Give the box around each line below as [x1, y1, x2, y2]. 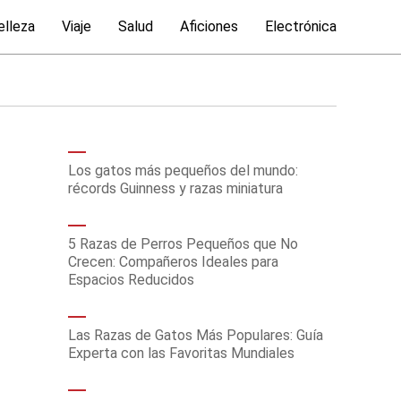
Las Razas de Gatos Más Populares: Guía [68, 327, 323, 344]
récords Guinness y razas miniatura [68, 180, 283, 197]
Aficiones [180, 18, 238, 35]
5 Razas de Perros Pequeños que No [68, 235, 298, 252]
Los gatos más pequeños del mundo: [68, 162, 298, 179]
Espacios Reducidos [68, 271, 194, 288]
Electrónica [265, 18, 337, 35]
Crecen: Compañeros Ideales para [68, 253, 278, 270]
